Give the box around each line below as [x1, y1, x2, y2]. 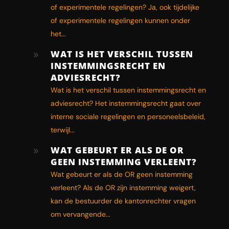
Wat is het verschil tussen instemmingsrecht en [50, 85, 206, 95]
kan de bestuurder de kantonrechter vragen [50, 196, 196, 205]
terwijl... [50, 125, 75, 134]
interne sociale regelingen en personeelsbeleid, [50, 111, 205, 121]
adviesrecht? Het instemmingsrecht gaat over [50, 98, 201, 108]
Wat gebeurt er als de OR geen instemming [50, 169, 193, 179]
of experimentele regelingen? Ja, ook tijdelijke [50, 2, 199, 12]
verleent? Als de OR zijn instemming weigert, [50, 182, 196, 192]
